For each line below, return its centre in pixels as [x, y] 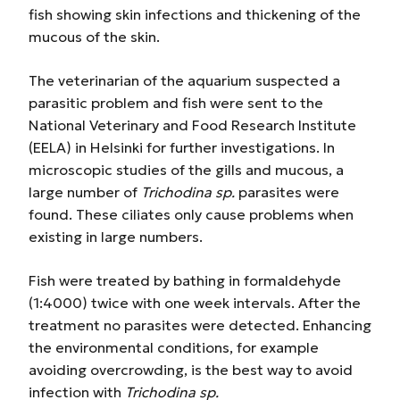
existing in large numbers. [116, 237]
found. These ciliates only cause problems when [191, 214]
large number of [85, 192]
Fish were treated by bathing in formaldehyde [185, 280]
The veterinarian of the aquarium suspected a [184, 80]
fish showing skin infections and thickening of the [195, 14]
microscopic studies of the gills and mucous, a [186, 170]
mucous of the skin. [94, 37]
